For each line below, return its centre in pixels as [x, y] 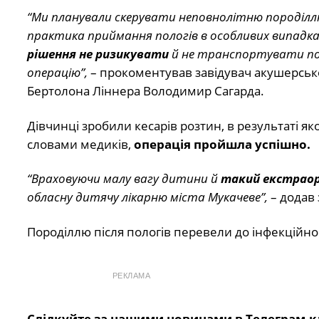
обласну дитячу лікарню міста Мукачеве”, [147, 197]
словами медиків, [80, 144]
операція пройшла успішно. [222, 144]
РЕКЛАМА [131, 275]
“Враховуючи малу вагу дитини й [124, 179]
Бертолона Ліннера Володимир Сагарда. [145, 91]
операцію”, [57, 73]
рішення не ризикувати [98, 54]
